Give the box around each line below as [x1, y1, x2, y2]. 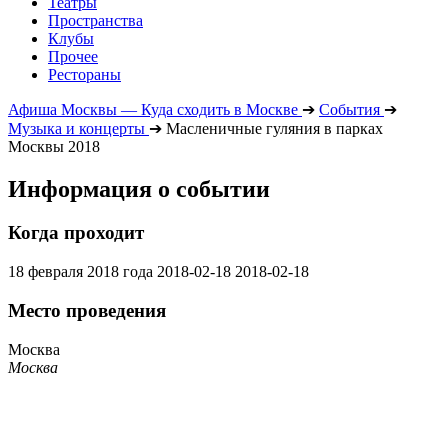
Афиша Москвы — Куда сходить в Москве [8, 100, 298, 118]
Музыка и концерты [8, 119, 145, 137]
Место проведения [8, 299, 166, 321]
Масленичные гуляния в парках [166, 119, 383, 137]
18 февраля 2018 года [8, 263, 153, 281]
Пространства [48, 11, 143, 29]
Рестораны [48, 65, 121, 83]
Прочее [48, 47, 98, 65]
